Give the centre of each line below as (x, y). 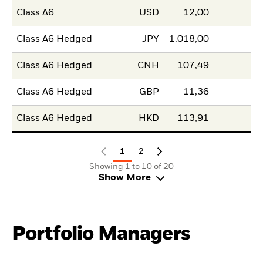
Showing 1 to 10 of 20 (131, 167)
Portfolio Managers (101, 234)
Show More (124, 178)
